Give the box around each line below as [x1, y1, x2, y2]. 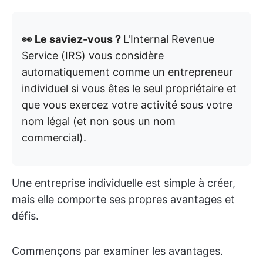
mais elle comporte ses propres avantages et [12, 193, 235, 205]
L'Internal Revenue [123, 33, 214, 45]
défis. [12, 210, 39, 222]
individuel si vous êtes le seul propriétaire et [22, 82, 237, 95]
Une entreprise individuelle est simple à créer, [12, 177, 235, 189]
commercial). [22, 131, 86, 144]
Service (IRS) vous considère [22, 49, 164, 62]
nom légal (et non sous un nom [22, 115, 176, 127]
